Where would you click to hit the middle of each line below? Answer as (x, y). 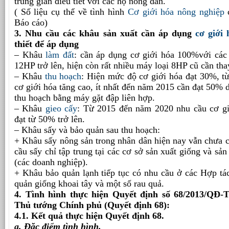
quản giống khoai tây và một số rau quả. (89, 184)
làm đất (60, 55)
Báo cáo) (31, 23)
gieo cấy (61, 109)
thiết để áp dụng (47, 44)
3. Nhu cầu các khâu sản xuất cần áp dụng (105, 33)
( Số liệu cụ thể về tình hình (71, 12)
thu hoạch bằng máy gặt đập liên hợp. (85, 98)
